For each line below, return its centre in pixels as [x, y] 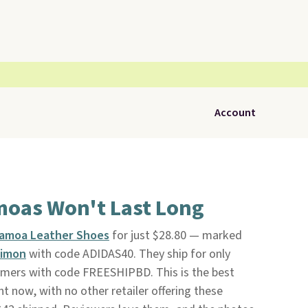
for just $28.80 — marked [175, 235]
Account [235, 113]
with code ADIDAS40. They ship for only [128, 254]
